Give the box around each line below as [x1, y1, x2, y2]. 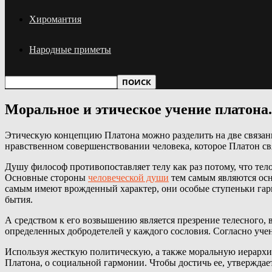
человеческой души [88, 172, 169, 183]
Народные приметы [29, 44, 111, 55]
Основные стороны [5, 172, 88, 183]
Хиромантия [29, 13, 81, 24]
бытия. [5, 194, 33, 205]
